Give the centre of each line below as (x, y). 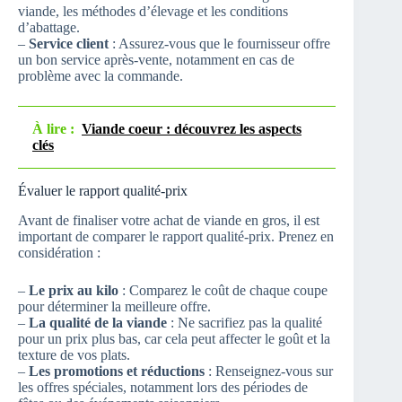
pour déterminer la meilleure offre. (114, 307)
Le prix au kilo (74, 291)
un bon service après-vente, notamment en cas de (156, 60)
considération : (59, 253)
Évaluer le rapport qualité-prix (103, 191)
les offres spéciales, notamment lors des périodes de (163, 388)
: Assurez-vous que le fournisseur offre (219, 44)
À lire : (53, 129)
